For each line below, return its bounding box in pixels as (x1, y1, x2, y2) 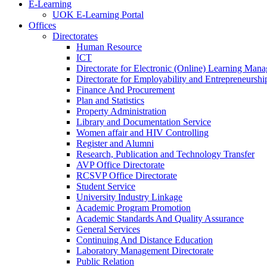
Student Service (76, 181, 135, 191)
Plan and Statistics (76, 95, 144, 105)
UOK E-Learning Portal (52, 10, 144, 20)
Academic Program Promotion (76, 203, 191, 213)
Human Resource (76, 42, 142, 52)
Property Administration (76, 106, 166, 116)
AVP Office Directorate (76, 160, 164, 170)
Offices (29, 20, 56, 30)
